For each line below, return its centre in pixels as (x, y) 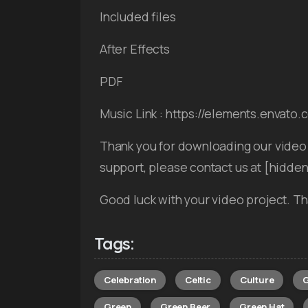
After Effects (135, 49)
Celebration (130, 280)
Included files (138, 17)
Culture (257, 280)
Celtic (198, 280)
